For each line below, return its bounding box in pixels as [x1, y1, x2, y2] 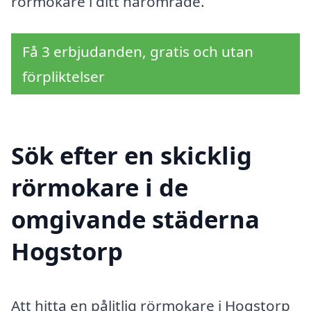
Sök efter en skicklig [11, 138, 252, 171]
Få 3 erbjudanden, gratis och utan [22, 41, 253, 61]
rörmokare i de [11, 170, 188, 203]
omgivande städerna [11, 202, 260, 235]
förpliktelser [22, 66, 105, 86]
